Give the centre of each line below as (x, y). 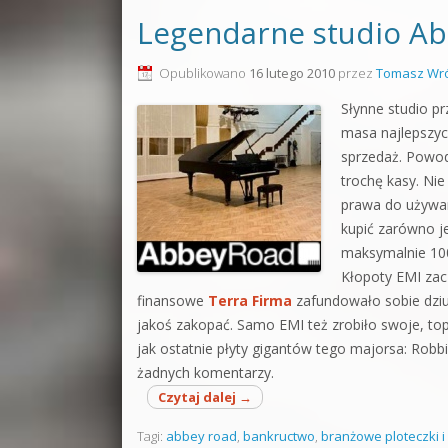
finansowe (172, 300)
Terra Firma (250, 300)
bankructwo (279, 436)
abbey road (201, 436)
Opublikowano (204, 73)
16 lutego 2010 (292, 73)
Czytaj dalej (198, 397)
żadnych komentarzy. (205, 372)
